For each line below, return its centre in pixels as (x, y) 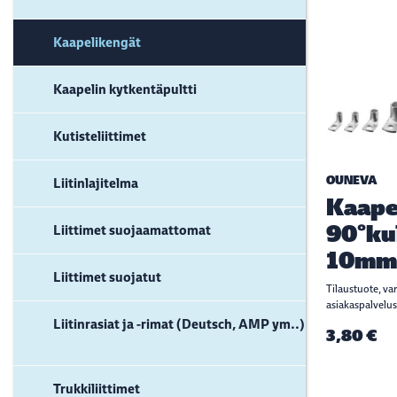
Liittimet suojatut (107, 277)
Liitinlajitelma (96, 183)
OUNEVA (352, 180)
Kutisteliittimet (100, 136)
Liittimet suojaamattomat (132, 230)
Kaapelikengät (97, 42)
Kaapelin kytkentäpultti (125, 89)
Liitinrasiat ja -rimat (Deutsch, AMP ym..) (179, 324)
